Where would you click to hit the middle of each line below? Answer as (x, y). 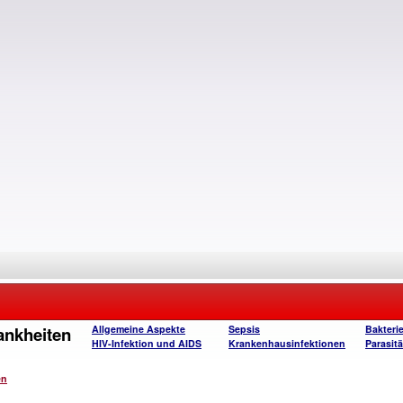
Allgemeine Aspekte (139, 329)
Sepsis (244, 329)
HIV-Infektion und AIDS (147, 343)
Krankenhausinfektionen (287, 343)
